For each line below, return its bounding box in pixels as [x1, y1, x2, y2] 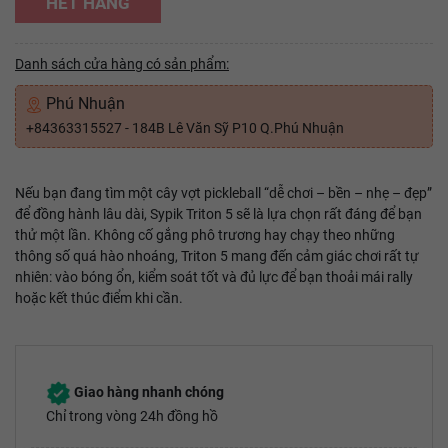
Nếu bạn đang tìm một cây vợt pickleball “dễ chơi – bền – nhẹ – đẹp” [15, 185, 432, 201]
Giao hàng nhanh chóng [71, 384, 224, 401]
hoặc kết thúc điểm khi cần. [15, 290, 183, 306]
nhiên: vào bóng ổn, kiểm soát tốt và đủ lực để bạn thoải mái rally [15, 269, 413, 285]
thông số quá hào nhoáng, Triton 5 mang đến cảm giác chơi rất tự [15, 248, 419, 264]
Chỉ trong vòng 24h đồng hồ [46, 408, 218, 424]
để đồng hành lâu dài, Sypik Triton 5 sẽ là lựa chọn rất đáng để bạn [15, 206, 422, 222]
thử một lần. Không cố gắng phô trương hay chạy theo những [15, 227, 395, 243]
